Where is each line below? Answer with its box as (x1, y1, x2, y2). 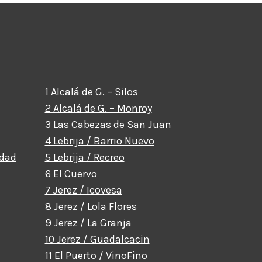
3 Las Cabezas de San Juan (44, 118, 171, 131)
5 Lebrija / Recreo (44, 151, 125, 164)
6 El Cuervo (44, 167, 97, 180)
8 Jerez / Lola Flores (44, 200, 137, 213)
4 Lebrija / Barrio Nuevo (44, 135, 154, 147)
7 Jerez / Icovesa (44, 184, 122, 196)
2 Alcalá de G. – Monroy (44, 102, 152, 115)
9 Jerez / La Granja (44, 216, 132, 229)
